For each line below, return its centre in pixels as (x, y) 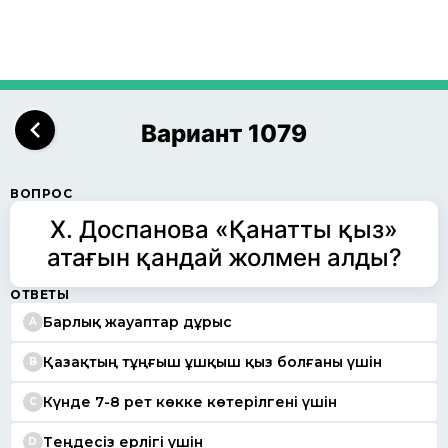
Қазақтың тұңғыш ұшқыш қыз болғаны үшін (212, 361)
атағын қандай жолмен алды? (224, 258)
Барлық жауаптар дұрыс (137, 321)
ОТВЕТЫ (40, 295)
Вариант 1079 (224, 134)
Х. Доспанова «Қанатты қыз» (224, 230)
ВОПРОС (41, 194)
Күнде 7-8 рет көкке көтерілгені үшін (190, 401)
